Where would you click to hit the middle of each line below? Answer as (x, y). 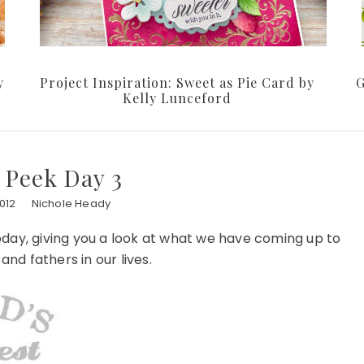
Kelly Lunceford (177, 98)
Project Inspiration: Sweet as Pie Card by (177, 83)
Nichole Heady (71, 204)
